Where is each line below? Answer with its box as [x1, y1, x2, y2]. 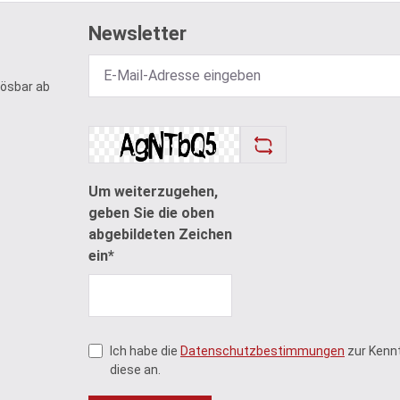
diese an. [109, 362, 161, 378]
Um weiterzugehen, [87, 183, 218, 201]
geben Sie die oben [87, 204, 214, 222]
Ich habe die [109, 344, 180, 359]
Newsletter [87, 22, 187, 46]
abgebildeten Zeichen [87, 226, 232, 244]
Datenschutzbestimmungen [179, 344, 345, 359]
